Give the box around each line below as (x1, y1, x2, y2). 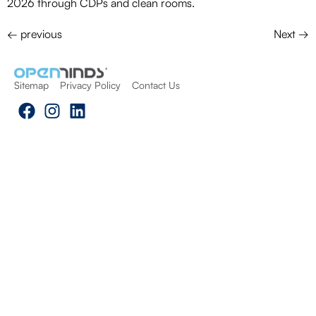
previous (18, 26, 62, 41)
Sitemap (14, 79, 49, 92)
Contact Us (132, 79, 180, 92)
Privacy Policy (60, 79, 121, 92)
